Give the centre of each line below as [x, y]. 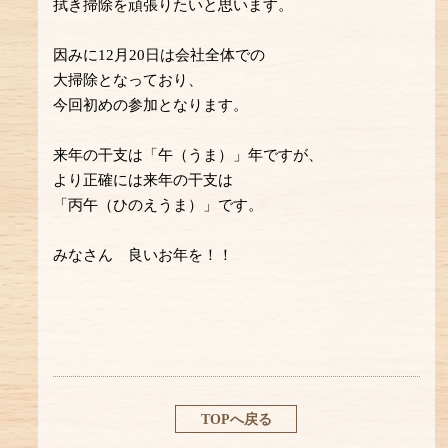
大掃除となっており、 [128, 79]
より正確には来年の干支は [143, 179]
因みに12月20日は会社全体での [159, 54]
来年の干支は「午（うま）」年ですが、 [188, 154]
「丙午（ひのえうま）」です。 [158, 204]
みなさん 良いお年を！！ [143, 254]
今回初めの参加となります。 [151, 104]
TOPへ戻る [236, 419]
